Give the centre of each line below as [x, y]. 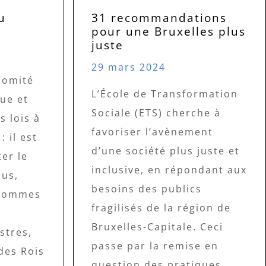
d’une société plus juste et [166, 151]
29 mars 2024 [129, 67]
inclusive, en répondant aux [170, 170]
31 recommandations [159, 17]
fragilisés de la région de [161, 208]
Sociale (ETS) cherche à [156, 113]
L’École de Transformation [165, 94]
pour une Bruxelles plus [169, 31]
